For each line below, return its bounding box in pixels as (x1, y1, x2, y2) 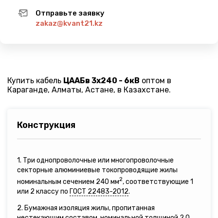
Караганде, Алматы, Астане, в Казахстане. (7, 85, 171, 94)
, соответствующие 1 (123, 177, 193, 186)
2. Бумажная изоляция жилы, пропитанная (17, 203, 155, 212)
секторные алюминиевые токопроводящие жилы (17, 166, 178, 174)
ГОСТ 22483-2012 (70, 187, 128, 196)
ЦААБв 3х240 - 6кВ (63, 76, 140, 85)
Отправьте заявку (36, 9, 105, 18)
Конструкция (17, 120, 75, 130)
